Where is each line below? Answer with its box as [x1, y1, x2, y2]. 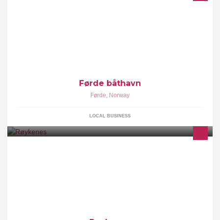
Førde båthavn [79, 79, 141, 88]
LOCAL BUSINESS [89, 113, 131, 118]
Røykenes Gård [27, 146, 69, 153]
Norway [109, 92, 130, 99]
